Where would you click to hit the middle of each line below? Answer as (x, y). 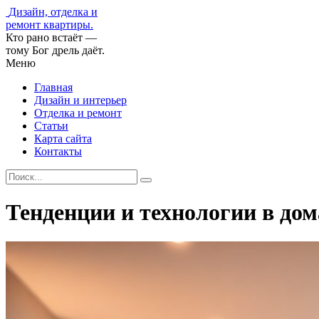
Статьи (51, 126)
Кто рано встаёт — (51, 37)
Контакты (58, 151)
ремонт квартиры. (49, 25)
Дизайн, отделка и (53, 12)
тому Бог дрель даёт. (55, 50)
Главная (53, 87)
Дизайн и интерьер (80, 100)
